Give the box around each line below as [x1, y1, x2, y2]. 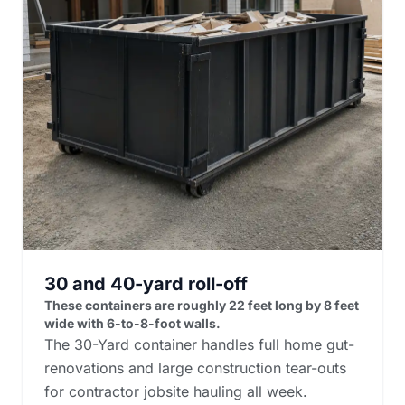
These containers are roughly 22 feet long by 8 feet [44, 297, 359, 313]
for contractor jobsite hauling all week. [44, 381, 307, 400]
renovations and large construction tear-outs [44, 358, 346, 377]
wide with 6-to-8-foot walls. [44, 315, 221, 331]
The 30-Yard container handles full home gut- [44, 334, 354, 353]
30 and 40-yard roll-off [44, 272, 248, 295]
